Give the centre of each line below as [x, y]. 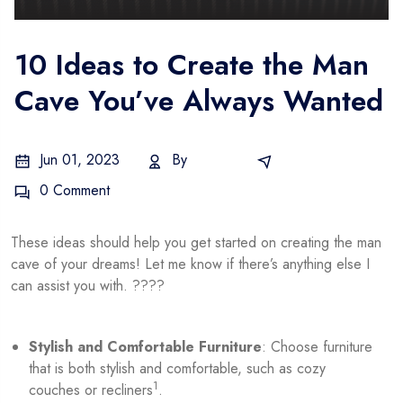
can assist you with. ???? [88, 286]
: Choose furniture [317, 347]
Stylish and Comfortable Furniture [145, 347]
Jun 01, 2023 [77, 160]
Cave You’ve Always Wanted [199, 101]
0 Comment [72, 191]
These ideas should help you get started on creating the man [196, 243]
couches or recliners [91, 390]
